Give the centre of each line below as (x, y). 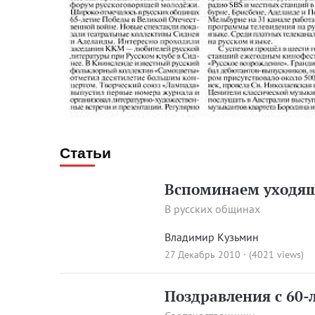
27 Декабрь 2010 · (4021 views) (234, 255)
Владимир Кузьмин (212, 237)
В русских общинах (213, 209)
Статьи (86, 153)
